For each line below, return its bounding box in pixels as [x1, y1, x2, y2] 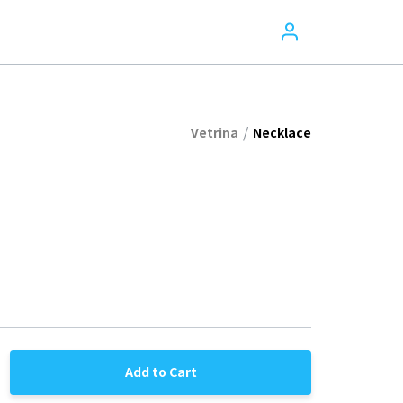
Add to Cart [124, 363, 197, 381]
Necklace [253, 122, 311, 141]
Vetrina [191, 122, 238, 141]
